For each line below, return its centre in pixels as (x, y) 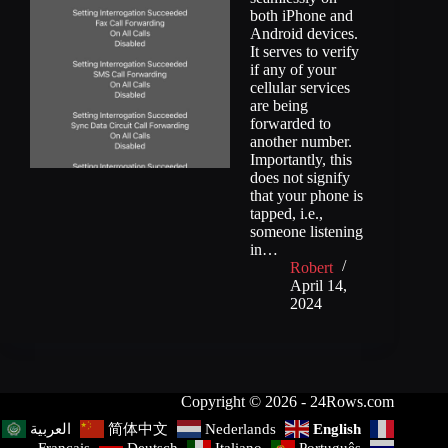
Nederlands (241, 428)
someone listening (306, 231)
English (337, 428)
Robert (311, 267)
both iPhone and (301, 15)
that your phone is (306, 195)
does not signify (300, 177)
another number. (301, 141)
